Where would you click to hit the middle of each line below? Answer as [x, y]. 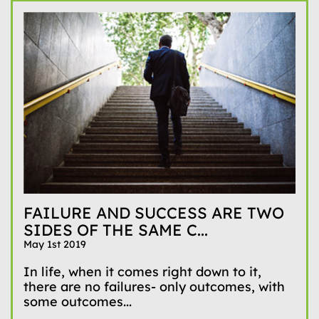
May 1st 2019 [55, 244]
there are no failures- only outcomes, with [154, 286]
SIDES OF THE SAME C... [116, 230]
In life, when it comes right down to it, [142, 271]
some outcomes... [78, 301]
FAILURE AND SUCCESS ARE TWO [154, 213]
